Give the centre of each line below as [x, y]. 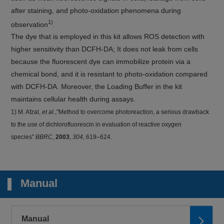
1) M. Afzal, [27, 112]
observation [30, 24]
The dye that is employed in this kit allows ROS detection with [108, 37]
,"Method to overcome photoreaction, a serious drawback [132, 112]
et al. [49, 112]
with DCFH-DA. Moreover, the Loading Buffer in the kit [97, 87]
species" [23, 137]
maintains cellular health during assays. [73, 99]
